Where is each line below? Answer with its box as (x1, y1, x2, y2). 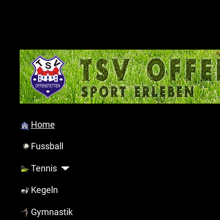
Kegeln (30, 185, 58, 195)
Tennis (30, 163, 57, 173)
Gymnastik (30, 207, 73, 217)
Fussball (30, 141, 63, 152)
